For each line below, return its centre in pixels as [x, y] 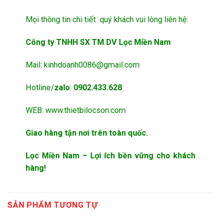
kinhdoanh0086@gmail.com [92, 65]
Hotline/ [40, 88]
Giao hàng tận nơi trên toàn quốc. [87, 133]
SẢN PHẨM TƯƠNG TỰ [53, 205]
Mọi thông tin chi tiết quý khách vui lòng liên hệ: [107, 20]
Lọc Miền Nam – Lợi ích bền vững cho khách [110, 156]
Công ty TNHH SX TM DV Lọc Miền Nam [98, 42]
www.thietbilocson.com [86, 110]
